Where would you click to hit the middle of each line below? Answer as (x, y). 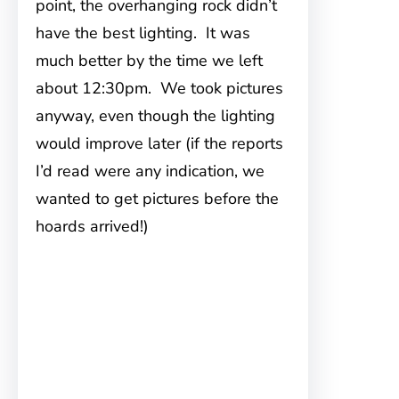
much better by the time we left (149, 61)
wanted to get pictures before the (157, 199)
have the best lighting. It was (143, 33)
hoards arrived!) (92, 226)
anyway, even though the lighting (155, 116)
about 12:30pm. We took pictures (159, 88)
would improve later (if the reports (159, 143)
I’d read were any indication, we (150, 171)
